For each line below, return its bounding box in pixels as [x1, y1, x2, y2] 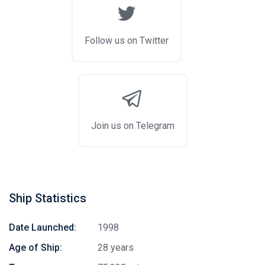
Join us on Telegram [91, 120, 174, 131]
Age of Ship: [9, 242, 62, 253]
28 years [98, 242, 134, 253]
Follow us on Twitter [85, 35, 169, 46]
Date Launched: [9, 222, 76, 233]
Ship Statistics [9, 191, 86, 205]
